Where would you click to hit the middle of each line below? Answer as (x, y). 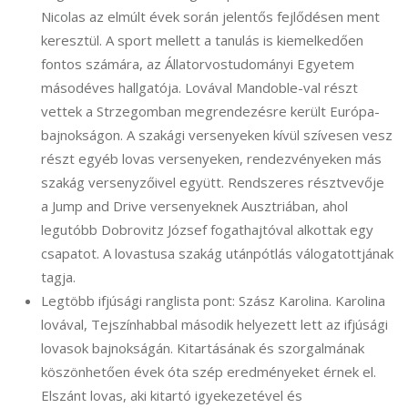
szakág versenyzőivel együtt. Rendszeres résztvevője (213, 183)
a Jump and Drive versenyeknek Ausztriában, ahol (194, 206)
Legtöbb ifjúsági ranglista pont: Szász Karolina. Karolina (213, 301)
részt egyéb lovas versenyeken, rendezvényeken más (211, 159)
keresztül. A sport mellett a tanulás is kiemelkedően (202, 41)
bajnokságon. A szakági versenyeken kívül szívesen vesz (217, 135)
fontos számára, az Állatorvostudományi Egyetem (198, 64)
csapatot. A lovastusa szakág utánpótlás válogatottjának (217, 254)
